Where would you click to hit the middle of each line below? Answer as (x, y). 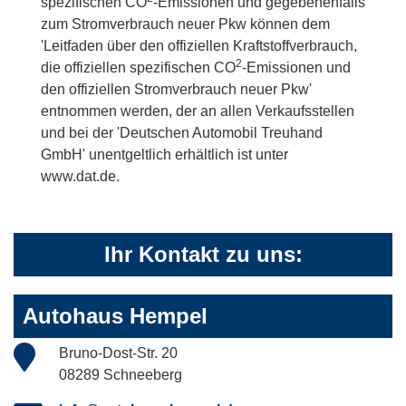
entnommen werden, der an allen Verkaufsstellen (198, 111)
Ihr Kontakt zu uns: (203, 255)
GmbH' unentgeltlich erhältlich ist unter (164, 155)
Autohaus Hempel (115, 316)
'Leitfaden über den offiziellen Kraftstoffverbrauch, (199, 46)
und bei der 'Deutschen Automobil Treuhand (182, 133)
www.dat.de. (80, 177)
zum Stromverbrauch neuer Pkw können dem (185, 24)
